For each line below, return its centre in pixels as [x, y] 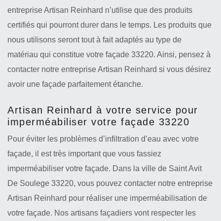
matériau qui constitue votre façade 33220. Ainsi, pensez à [109, 55]
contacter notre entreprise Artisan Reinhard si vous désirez [109, 69]
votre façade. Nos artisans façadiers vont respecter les [102, 213]
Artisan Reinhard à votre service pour [103, 110]
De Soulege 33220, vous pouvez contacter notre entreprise [110, 183]
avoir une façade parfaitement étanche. [75, 84]
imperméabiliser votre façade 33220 [98, 122]
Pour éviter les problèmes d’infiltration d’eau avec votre [103, 139]
